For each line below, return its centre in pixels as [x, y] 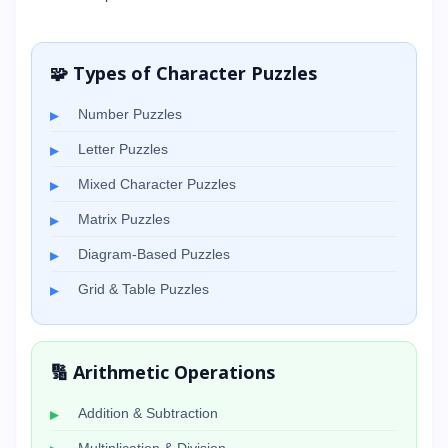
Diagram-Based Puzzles [154, 254]
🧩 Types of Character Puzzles [183, 73]
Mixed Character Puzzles [157, 184]
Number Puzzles [130, 114]
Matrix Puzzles [124, 219]
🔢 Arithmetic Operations [162, 372]
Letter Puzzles [123, 149]
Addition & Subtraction [148, 413]
